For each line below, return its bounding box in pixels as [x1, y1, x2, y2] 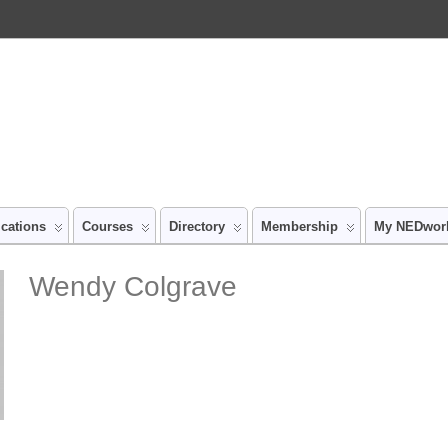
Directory [169, 219, 225, 234]
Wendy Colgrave [29, 271, 237, 302]
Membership [261, 219, 338, 234]
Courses [82, 219, 133, 234]
